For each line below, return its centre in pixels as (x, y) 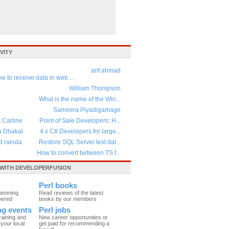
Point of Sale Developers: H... (80, 121)
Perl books (58, 186)
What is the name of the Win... (80, 99)
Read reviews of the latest (71, 193)
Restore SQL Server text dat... (80, 142)
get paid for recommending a (74, 223)
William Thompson (95, 88)
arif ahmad (106, 71)
